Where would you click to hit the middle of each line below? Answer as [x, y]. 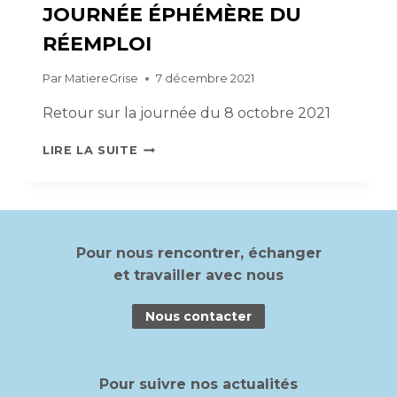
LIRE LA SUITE [90, 150]
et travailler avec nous [198, 275]
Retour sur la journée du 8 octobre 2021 [187, 113]
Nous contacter [198, 316]
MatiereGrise [102, 78]
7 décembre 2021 [206, 78]
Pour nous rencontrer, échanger [198, 253]
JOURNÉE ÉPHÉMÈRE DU [172, 15]
